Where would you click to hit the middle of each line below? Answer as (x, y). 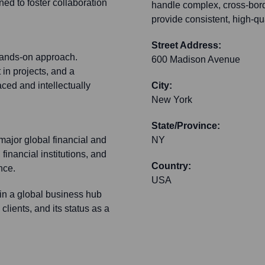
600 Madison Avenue (196, 60)
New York (172, 100)
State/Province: (186, 126)
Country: (171, 166)
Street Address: (186, 46)
